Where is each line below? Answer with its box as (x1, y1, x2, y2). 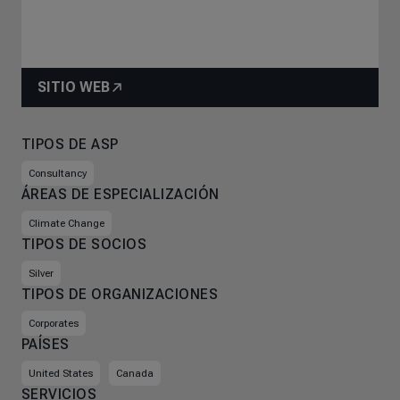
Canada (116, 367, 154, 379)
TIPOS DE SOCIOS (21, 236, 147, 253)
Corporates (29, 317, 79, 329)
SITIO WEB (37, 79, 110, 96)
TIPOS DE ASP (21, 136, 119, 153)
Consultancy (29, 167, 87, 179)
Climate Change (29, 217, 104, 229)
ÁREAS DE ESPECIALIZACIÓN (21, 186, 220, 203)
